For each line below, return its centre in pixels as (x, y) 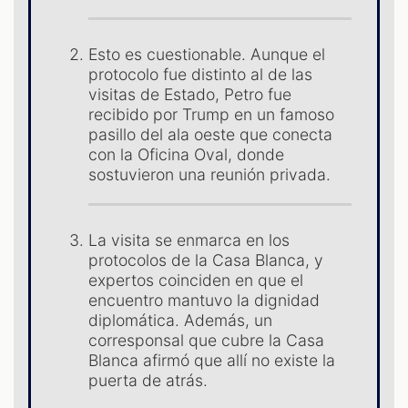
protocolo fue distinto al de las (201, 75)
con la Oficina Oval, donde (187, 155)
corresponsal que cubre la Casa (207, 341)
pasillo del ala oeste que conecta (211, 135)
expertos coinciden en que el (196, 280)
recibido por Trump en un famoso (212, 115)
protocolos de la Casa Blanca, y (206, 260)
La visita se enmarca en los (189, 240)
